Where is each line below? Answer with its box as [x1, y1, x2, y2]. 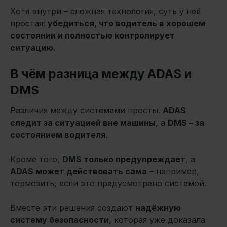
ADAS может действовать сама [10, 166, 147, 176]
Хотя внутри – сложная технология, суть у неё [10, 6, 201, 16]
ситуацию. [10, 42, 56, 53]
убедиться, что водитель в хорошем [48, 18, 205, 28]
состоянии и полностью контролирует [10, 30, 175, 41]
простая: [10, 18, 48, 28]
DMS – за [168, 117, 204, 128]
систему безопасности [10, 214, 109, 225]
